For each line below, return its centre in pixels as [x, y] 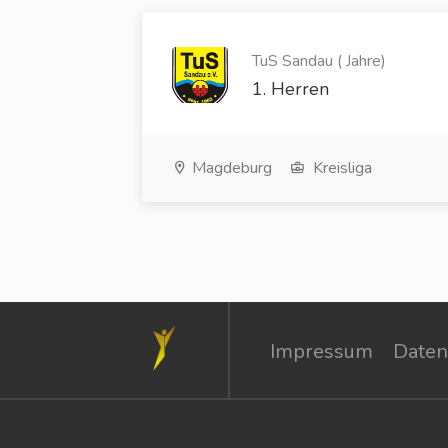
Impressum [321, 352]
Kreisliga [340, 168]
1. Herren [290, 88]
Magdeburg [230, 168]
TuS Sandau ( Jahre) [319, 60]
